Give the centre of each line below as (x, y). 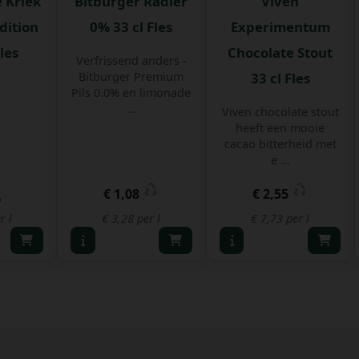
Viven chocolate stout (280, 111)
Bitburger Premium (131, 76)
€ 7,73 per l (280, 218)
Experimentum (280, 26)
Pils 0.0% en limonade (131, 92)
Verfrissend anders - (131, 60)
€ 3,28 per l (131, 218)
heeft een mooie (280, 127)
